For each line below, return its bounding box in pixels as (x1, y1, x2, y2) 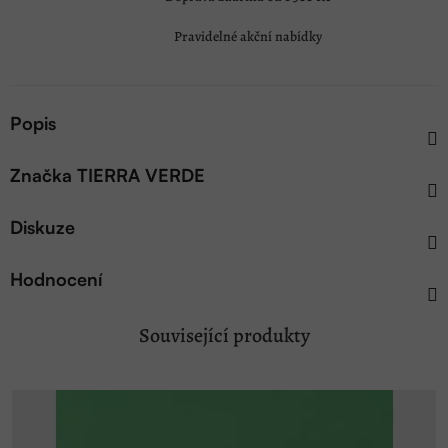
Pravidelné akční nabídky (174, 27, 322, 47)
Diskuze (10, 215, 75, 238)
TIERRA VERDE (72, 163, 205, 186)
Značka (10, 163, 72, 186)
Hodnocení (10, 267, 102, 290)
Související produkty (138, 321, 310, 349)
